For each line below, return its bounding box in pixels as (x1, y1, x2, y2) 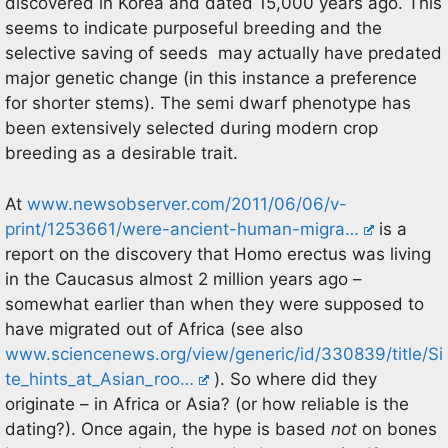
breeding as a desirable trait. (5, 143, 238, 163)
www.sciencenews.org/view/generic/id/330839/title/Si (5, 343, 443, 364)
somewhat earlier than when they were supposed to (5, 293, 424, 314)
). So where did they (209, 368, 378, 389)
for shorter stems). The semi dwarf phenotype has (5, 93, 411, 113)
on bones (357, 418, 437, 439)
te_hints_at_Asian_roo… (5, 368, 194, 389)
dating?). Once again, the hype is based (5, 418, 331, 439)
